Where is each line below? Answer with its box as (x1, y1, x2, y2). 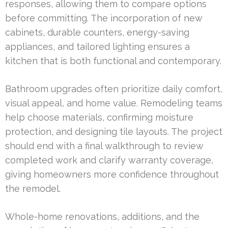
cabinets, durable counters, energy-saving (5, 26, 189, 38)
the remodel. (5, 183, 61, 194)
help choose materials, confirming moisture (5, 111, 193, 123)
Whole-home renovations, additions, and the (5, 211, 199, 222)
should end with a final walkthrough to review (5, 140, 204, 151)
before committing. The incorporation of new (5, 12, 203, 23)
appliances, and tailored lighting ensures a (5, 41, 190, 52)
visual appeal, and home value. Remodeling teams (5, 97, 222, 108)
